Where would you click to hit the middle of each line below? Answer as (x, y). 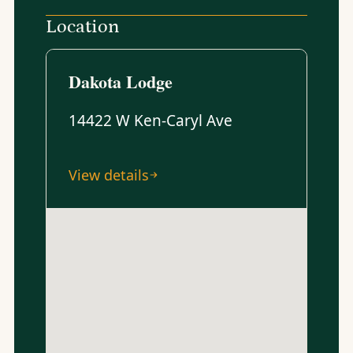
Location (82, 26)
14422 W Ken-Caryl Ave (150, 121)
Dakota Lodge (120, 82)
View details (108, 175)
